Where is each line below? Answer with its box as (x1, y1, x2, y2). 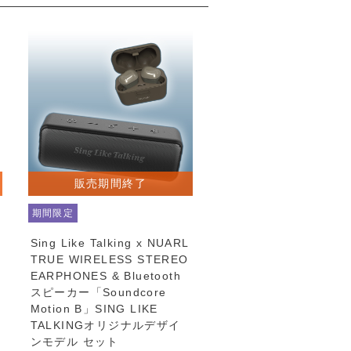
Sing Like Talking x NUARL (30, 236, 189, 249)
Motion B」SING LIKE (30, 302, 158, 315)
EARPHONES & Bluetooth (30, 269, 182, 282)
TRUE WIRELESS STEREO (30, 252, 189, 266)
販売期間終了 (74, 176, 147, 190)
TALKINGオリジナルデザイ (30, 318, 181, 331)
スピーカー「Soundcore (30, 285, 167, 299)
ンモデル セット (30, 335, 119, 348)
